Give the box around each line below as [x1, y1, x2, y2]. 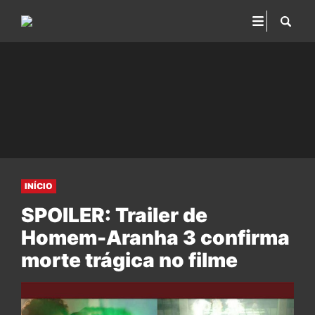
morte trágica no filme [21, 248, 238, 272]
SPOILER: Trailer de [21, 203, 207, 227]
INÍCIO [25, 181, 53, 191]
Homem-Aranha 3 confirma [21, 226, 290, 250]
